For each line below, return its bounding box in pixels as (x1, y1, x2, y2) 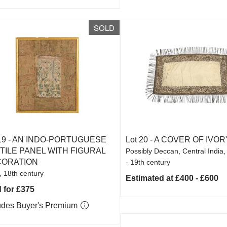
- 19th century (126, 158, 171, 166)
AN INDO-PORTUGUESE (12, 135, 106, 144)
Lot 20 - (126, 135, 155, 144)
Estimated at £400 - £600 (126, 174, 219, 182)
